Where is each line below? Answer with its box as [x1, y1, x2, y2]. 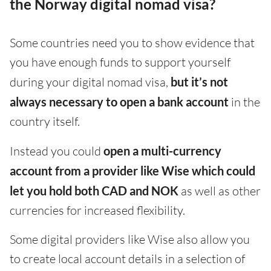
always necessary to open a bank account [10, 94, 229, 109]
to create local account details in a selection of [10, 251, 245, 267]
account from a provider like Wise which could [10, 163, 255, 178]
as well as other [178, 183, 261, 199]
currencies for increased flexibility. [10, 203, 185, 218]
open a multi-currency [103, 143, 221, 158]
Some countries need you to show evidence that [10, 35, 255, 51]
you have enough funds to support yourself [10, 54, 230, 70]
